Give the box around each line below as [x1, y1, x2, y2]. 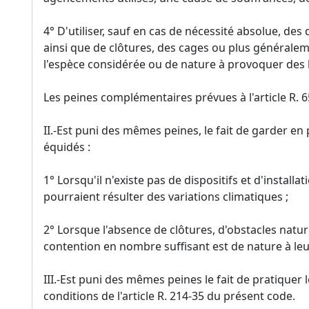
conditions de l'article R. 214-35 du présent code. [43, 288, 295, 304]
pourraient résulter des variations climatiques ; [43, 189, 288, 205]
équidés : [43, 139, 90, 155]
